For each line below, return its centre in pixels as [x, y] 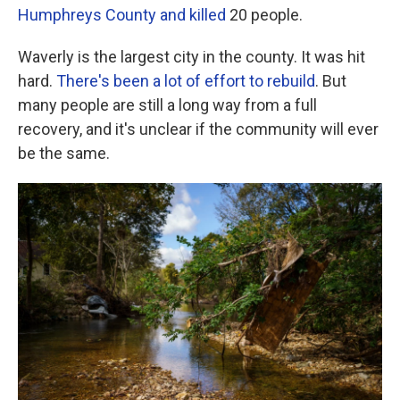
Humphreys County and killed [122, 15]
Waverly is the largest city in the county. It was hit [192, 57]
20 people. [264, 15]
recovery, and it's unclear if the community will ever [198, 129]
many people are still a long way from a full [167, 105]
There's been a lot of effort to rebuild [186, 81]
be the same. [64, 153]
